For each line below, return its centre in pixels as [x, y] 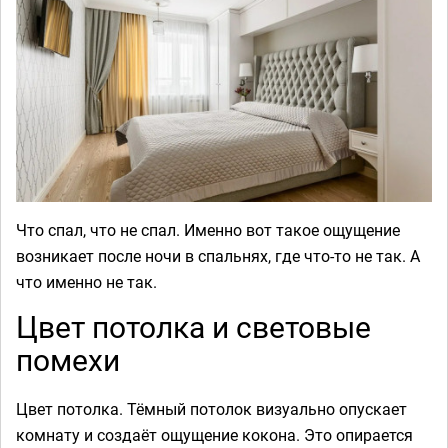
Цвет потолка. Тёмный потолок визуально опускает [211, 409]
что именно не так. [86, 282]
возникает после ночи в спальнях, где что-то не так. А [218, 256]
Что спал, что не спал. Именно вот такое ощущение [208, 230]
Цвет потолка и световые [193, 326]
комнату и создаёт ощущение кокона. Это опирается [214, 435]
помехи [68, 359]
